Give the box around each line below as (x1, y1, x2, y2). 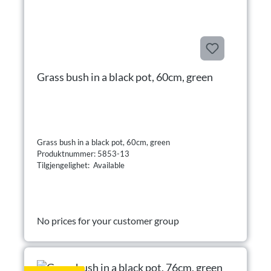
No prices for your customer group (37, 214, 179, 226)
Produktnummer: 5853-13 (37, 148, 131, 158)
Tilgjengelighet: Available (37, 160, 125, 170)
